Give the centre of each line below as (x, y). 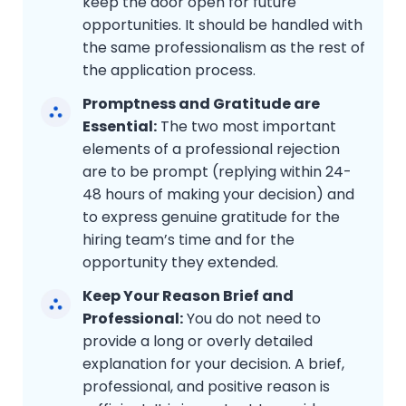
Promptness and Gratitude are (201, 104)
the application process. (169, 71)
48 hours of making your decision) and (218, 195)
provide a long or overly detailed (198, 342)
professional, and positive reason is (206, 387)
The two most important (246, 127)
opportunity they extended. (180, 263)
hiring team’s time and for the (188, 240)
